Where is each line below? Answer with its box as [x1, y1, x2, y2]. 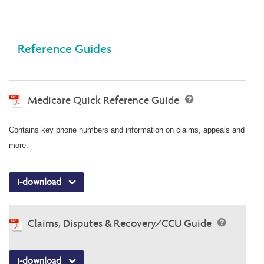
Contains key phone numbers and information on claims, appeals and [9, 125, 245, 134]
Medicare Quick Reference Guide [28, 93, 181, 107]
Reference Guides [18, 41, 111, 57]
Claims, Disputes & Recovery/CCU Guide [28, 216, 214, 230]
